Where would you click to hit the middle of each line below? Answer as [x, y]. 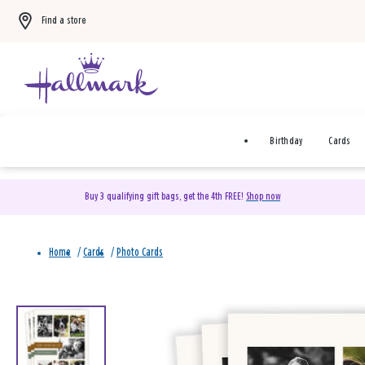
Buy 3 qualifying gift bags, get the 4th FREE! [165, 197]
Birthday [286, 141]
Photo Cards [140, 253]
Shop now [263, 197]
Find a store [64, 21]
